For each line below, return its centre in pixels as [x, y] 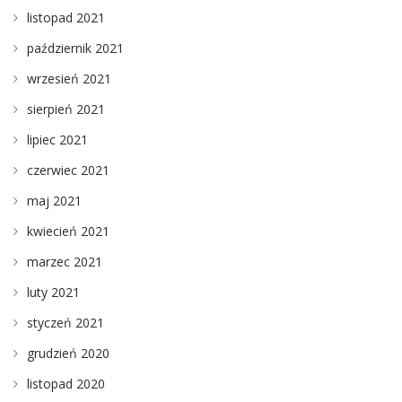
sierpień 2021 [66, 109]
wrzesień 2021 [69, 78]
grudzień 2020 [68, 353]
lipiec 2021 [57, 139]
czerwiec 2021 [68, 170]
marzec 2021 [65, 261]
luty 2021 [53, 292]
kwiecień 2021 [68, 231]
